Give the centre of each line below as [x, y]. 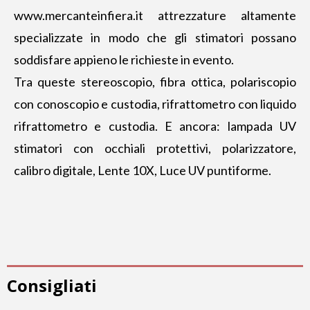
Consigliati [52, 286]
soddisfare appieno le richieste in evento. [124, 60]
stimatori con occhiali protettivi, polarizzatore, [155, 148]
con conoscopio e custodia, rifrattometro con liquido [155, 104]
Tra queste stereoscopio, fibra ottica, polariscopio [155, 82]
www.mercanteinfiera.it [79, 16]
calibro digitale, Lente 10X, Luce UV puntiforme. [143, 171]
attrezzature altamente [220, 16]
